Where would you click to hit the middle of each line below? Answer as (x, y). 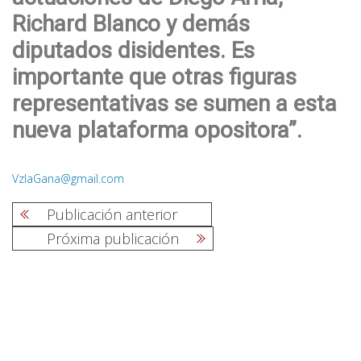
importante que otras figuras (154, 77)
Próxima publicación (113, 238)
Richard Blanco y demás (131, 23)
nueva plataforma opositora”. (157, 130)
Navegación (54, 242)
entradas (43, 281)
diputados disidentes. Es (133, 50)
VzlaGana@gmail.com (68, 178)
